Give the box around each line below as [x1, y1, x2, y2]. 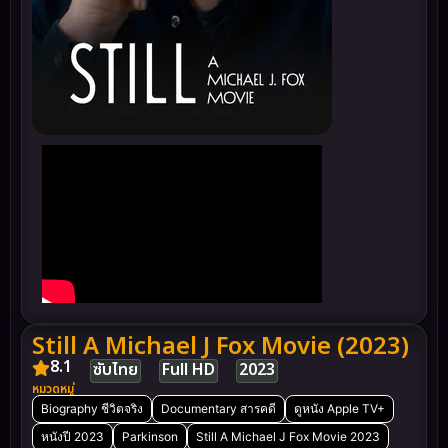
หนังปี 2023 [41, 428, 104, 444]
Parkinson [122, 428, 178, 444]
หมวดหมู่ [32, 379, 74, 398]
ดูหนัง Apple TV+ [294, 400, 385, 416]
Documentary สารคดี [161, 400, 276, 416]
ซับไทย [93, 357, 138, 382]
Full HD [162, 357, 215, 382]
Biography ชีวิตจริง [41, 400, 143, 416]
